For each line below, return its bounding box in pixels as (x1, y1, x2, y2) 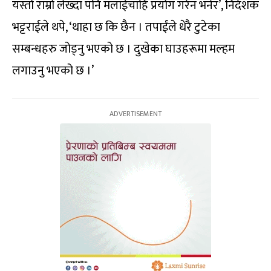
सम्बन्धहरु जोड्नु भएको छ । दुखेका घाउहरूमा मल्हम (12, 38, 235, 59)
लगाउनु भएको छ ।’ (12, 60, 94, 81)
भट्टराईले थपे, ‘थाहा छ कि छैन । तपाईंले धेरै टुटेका (12, 16, 220, 38)
